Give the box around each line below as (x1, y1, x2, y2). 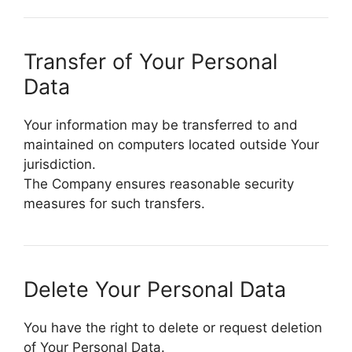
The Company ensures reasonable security (24, 175, 294, 192)
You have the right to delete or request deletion (24, 319, 322, 335)
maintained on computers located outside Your (24, 136, 319, 152)
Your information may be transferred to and (24, 116, 298, 133)
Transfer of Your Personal (24, 48, 277, 75)
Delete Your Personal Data (24, 276, 286, 302)
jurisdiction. (24, 156, 96, 172)
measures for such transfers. (24, 195, 205, 211)
